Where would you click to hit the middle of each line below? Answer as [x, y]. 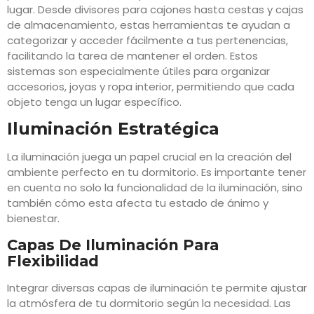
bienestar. [33, 219]
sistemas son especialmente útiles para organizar [138, 71]
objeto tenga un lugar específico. [94, 102]
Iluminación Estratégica [116, 129]
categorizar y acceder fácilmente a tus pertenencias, [148, 40]
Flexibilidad [55, 261]
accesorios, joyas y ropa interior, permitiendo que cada [151, 86]
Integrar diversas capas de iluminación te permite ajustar [157, 287]
